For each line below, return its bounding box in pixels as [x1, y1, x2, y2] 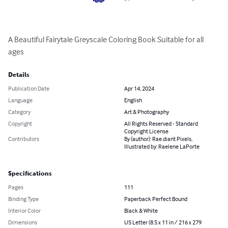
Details [8, 71, 30, 79]
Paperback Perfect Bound [124, 195, 187, 203]
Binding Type [8, 195, 39, 203]
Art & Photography [124, 108, 169, 116]
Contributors [8, 135, 39, 143]
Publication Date [8, 84, 49, 93]
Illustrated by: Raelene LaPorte [124, 142, 199, 151]
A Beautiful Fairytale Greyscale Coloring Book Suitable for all [8, 34, 205, 45]
